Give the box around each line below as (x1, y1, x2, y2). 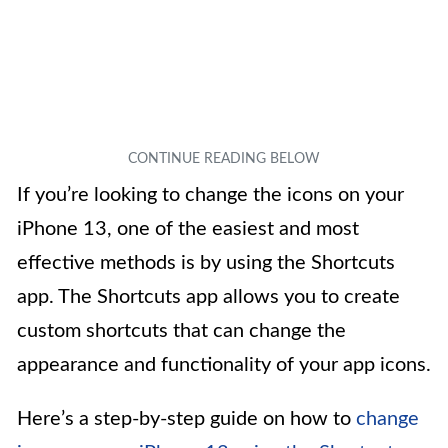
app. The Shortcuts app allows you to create (17, 286, 400, 307)
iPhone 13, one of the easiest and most (17, 218, 359, 239)
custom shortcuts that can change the (17, 320, 346, 341)
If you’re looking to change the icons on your (17, 184, 404, 205)
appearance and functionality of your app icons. (17, 354, 431, 375)
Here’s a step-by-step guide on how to (17, 408, 356, 429)
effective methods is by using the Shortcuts (17, 252, 395, 273)
